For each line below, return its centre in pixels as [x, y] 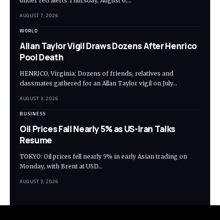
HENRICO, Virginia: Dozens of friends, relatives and [96, 73]
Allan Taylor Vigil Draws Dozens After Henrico [108, 46]
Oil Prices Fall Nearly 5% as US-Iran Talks [97, 129]
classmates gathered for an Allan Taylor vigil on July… [98, 83]
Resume [36, 140]
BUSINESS [33, 113]
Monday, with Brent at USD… [61, 166]
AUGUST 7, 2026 [39, 15]
